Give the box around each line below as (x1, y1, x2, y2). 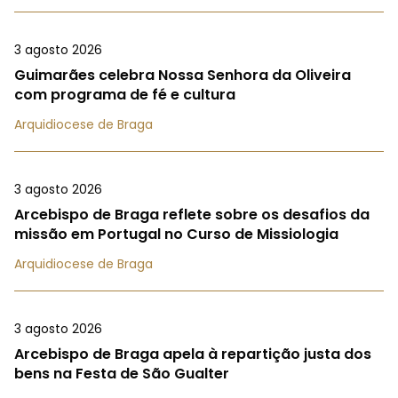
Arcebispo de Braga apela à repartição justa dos (14, 344, 371, 365)
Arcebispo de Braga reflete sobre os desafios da (14, 204, 370, 226)
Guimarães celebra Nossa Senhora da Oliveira (14, 65, 351, 86)
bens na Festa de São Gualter (14, 363, 229, 385)
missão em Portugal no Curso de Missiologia (14, 224, 338, 245)
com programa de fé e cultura (14, 84, 235, 106)
